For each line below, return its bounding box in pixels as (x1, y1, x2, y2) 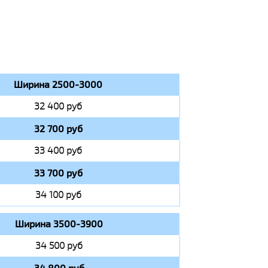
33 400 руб (34, 144, 82, 157)
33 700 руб (33, 166, 83, 179)
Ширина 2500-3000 (14, 78, 102, 91)
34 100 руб (35, 188, 81, 201)
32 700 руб (33, 122, 83, 135)
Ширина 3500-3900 (15, 217, 103, 230)
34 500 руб (35, 239, 83, 252)
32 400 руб (34, 100, 82, 112)
